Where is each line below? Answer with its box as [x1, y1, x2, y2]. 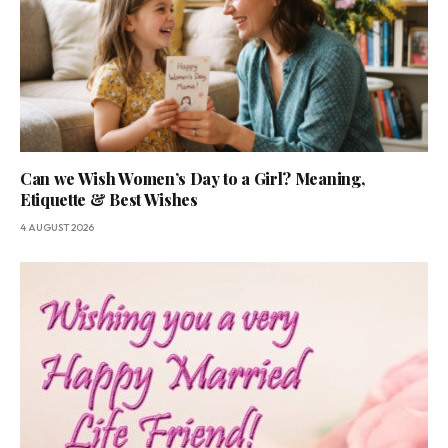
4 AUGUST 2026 [20, 221, 94, 235]
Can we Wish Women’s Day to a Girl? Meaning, [20, 168, 365, 190]
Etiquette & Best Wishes [20, 189, 198, 211]
